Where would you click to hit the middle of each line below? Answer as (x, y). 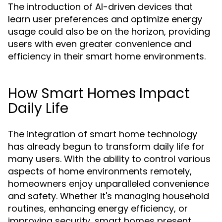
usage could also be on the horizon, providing (109, 31)
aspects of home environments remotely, (100, 171)
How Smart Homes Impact (99, 93)
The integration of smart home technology (103, 134)
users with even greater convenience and (100, 44)
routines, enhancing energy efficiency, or (98, 208)
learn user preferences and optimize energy (105, 19)
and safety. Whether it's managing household (109, 196)
